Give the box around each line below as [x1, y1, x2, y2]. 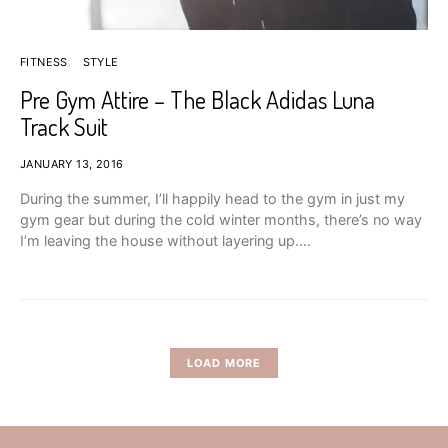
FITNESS [20, 54, 68, 69]
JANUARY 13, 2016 [20, 156, 124, 171]
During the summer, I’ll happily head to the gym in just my [20, 189, 405, 207]
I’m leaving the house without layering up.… [20, 231, 311, 249]
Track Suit [20, 110, 108, 142]
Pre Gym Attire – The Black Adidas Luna [20, 83, 375, 115]
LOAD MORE [186, 355, 262, 370]
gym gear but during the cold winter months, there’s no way [20, 210, 422, 228]
